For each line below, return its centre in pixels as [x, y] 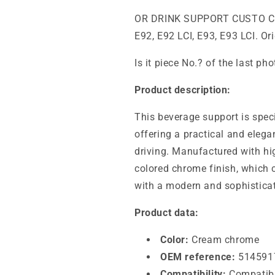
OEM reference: [198, 257]
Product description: [183, 90]
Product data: [167, 213]
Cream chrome [224, 240]
